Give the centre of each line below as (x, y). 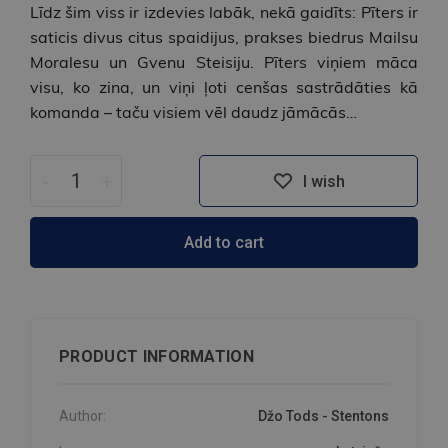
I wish (323, 181)
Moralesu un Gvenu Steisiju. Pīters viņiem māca (224, 62)
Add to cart (224, 243)
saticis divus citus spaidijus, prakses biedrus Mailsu (224, 37)
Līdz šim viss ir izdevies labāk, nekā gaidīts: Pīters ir (224, 12)
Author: (82, 416)
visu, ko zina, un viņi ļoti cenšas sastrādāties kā (224, 87)
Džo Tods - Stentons (323, 416)
